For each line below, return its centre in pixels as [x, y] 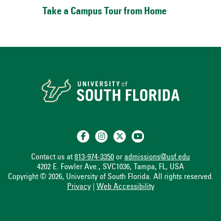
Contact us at [53, 157]
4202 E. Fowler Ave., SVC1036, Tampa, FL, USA [110, 167]
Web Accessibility [125, 187]
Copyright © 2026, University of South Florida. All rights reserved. [110, 177]
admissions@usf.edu [157, 157]
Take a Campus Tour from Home [105, 12]
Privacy [79, 187]
